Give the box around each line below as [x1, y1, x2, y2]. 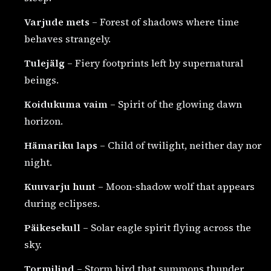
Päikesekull [24, 221, 80, 235]
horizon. [24, 114, 63, 128]
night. [24, 155, 52, 169]
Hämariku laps [24, 139, 97, 152]
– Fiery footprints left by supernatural [65, 56, 243, 70]
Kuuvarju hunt [24, 180, 96, 194]
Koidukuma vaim [24, 97, 108, 111]
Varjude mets [24, 15, 90, 29]
